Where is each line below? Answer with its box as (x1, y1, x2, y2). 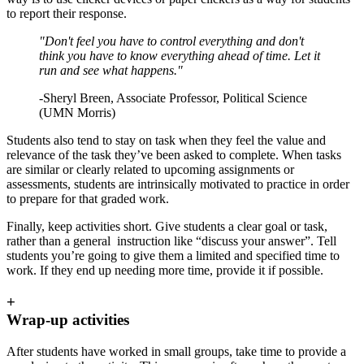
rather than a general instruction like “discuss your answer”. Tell (6, 234, 336, 249)
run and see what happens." (39, 63, 183, 78)
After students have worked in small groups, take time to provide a (6, 344, 346, 358)
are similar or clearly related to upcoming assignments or (6, 162, 294, 177)
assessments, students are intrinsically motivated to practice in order (6, 177, 349, 192)
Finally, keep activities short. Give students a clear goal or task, (6, 219, 327, 234)
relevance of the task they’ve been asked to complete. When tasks (6, 148, 341, 162)
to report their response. (6, 6, 127, 21)
